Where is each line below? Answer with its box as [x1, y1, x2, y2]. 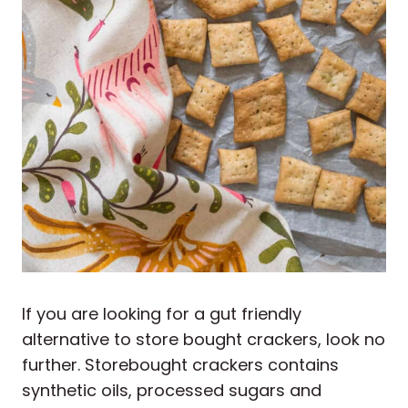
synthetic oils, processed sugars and [22, 379, 321, 403]
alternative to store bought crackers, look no [22, 328, 385, 352]
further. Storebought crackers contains [22, 353, 339, 377]
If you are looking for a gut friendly [22, 302, 301, 326]
